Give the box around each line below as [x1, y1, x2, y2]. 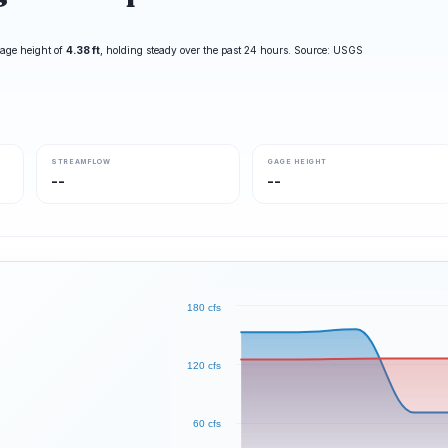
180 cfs [187, 302, 222, 313]
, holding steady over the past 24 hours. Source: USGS [100, 44, 363, 56]
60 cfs [193, 418, 222, 429]
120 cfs [187, 360, 222, 371]
